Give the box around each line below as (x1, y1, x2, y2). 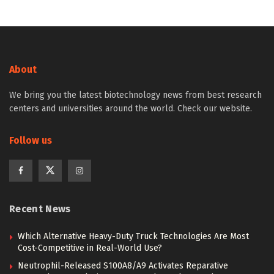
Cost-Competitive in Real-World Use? (18, 243, 162, 254)
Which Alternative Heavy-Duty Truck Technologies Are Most (18, 231, 249, 242)
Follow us (9, 135, 52, 147)
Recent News (9, 203, 71, 215)
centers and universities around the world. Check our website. (9, 103, 252, 114)
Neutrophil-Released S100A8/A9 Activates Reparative (18, 261, 228, 272)
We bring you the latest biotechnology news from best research (9, 90, 262, 101)
